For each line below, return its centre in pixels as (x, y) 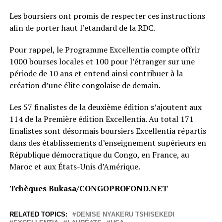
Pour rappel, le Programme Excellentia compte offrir (105, 49)
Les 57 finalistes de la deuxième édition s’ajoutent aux (105, 107)
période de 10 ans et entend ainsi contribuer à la (96, 73)
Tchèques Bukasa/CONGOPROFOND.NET (88, 188)
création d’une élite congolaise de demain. (85, 85)
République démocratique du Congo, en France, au (99, 154)
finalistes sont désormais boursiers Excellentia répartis (108, 131)
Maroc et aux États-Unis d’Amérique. (75, 166)
